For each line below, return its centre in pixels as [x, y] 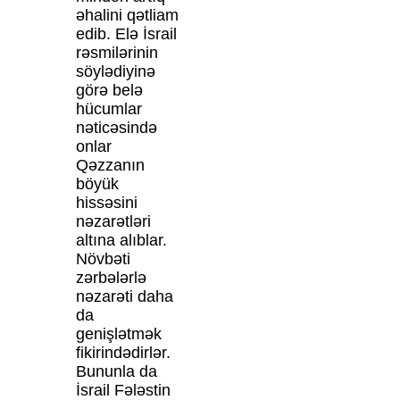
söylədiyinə [115, 72]
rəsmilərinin [117, 53]
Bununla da [116, 372]
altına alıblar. [121, 241]
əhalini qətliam [127, 16]
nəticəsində [116, 128]
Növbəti [103, 259]
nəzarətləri [113, 222]
